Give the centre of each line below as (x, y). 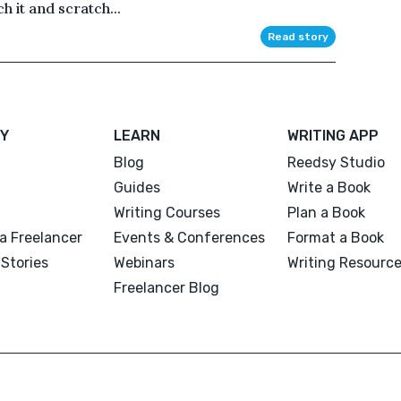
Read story (298, 36)
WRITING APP (333, 135)
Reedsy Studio (336, 162)
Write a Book (328, 187)
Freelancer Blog (167, 287)
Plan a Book (326, 212)
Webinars (145, 262)
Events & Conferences (190, 237)
